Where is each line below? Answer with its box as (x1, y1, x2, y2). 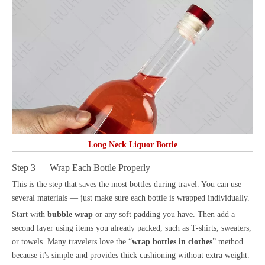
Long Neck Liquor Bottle (88, 140, 177, 149)
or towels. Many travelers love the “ (12, 237, 132, 246)
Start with (12, 209, 47, 219)
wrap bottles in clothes (132, 237, 212, 246)
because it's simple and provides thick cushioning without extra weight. (12, 250, 250, 260)
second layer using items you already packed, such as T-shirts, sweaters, (12, 223, 251, 232)
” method (212, 237, 243, 246)
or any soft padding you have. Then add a (93, 209, 235, 219)
